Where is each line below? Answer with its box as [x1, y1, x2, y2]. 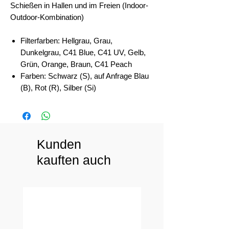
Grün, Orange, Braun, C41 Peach [20, 60, 132, 69]
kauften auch [37, 153, 111, 168]
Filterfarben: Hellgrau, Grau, [20, 36, 112, 45]
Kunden [37, 137, 81, 152]
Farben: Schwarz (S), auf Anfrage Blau [20, 72, 149, 81]
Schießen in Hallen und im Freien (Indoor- [10, 1, 148, 10]
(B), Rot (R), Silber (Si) [20, 83, 96, 93]
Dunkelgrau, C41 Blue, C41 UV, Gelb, [20, 48, 146, 57]
